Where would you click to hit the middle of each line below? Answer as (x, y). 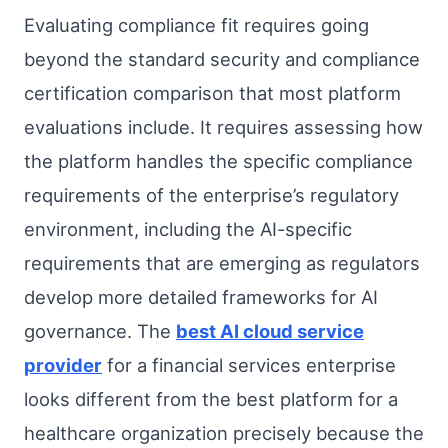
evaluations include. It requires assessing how (223, 126)
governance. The (100, 330)
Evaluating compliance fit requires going (196, 24)
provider (63, 364)
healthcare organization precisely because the (224, 432)
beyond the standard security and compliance (222, 58)
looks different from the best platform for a (211, 398)
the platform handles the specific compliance (218, 160)
